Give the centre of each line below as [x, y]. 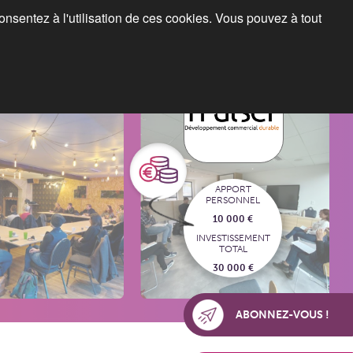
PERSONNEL [233, 200]
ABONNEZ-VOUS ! [282, 315]
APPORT [233, 189]
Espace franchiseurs [109, 44]
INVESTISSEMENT [233, 238]
